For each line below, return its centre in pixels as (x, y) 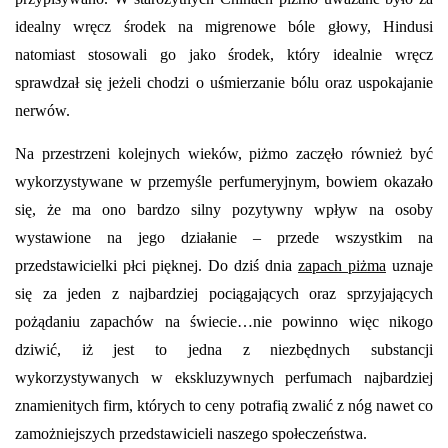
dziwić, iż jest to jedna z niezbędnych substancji (224, 349)
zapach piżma (342, 265)
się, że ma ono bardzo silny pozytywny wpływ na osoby (224, 209)
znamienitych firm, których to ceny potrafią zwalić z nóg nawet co (224, 405)
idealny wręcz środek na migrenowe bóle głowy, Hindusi (224, 26)
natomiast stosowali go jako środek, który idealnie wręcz (224, 54)
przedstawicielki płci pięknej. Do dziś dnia (156, 265)
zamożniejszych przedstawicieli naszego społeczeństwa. (191, 433)
